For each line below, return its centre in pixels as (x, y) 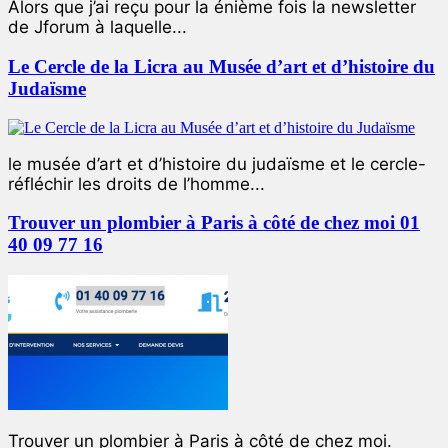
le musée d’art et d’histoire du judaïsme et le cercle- (217, 163)
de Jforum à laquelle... (97, 27)
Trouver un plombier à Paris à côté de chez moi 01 (214, 223)
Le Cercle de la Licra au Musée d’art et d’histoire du (221, 67)
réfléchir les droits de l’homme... (136, 183)
